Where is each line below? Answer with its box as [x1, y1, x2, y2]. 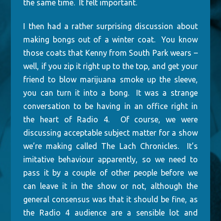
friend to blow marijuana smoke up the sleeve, [23, 75, 198, 84]
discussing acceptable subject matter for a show [23, 128, 198, 137]
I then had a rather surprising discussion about [23, 22, 198, 31]
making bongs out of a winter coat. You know [23, 35, 198, 44]
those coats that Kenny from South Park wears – [23, 48, 198, 57]
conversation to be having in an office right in [23, 102, 198, 110]
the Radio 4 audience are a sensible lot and [23, 208, 198, 217]
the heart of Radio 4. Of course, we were [23, 115, 198, 124]
